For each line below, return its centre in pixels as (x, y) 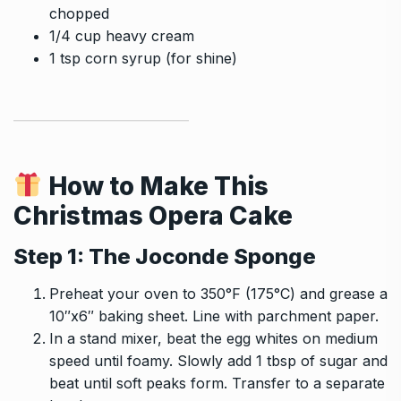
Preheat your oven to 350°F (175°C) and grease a (218, 293)
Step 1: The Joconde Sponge (165, 256)
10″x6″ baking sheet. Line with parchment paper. (214, 316)
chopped (79, 13)
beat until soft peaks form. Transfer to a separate (217, 383)
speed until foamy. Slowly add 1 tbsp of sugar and (218, 360)
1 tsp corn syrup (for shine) (143, 58)
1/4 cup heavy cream (122, 35)
